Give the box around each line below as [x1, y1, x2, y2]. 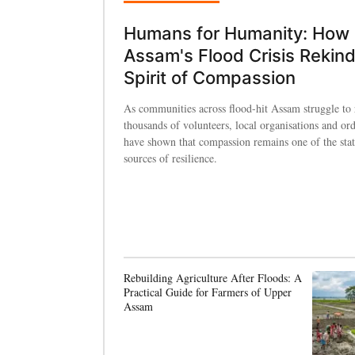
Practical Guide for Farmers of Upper [124, 284, 292, 300]
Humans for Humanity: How [124, 22, 349, 44]
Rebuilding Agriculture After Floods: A [124, 269, 302, 285]
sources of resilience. [124, 150, 217, 166]
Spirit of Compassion [124, 67, 296, 88]
